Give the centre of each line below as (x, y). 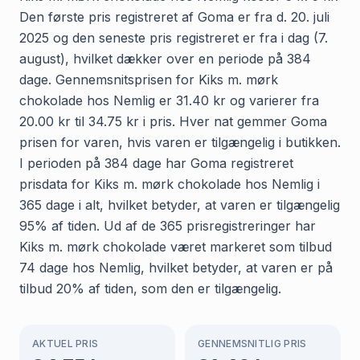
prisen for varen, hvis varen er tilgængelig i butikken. (180, 142)
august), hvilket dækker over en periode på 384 (165, 58)
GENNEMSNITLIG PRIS (252, 343)
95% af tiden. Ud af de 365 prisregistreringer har (168, 225)
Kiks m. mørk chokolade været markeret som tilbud (176, 246)
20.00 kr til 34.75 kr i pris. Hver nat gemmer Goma (173, 121)
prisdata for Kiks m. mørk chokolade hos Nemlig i (170, 184)
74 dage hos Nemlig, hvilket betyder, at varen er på (176, 267)
